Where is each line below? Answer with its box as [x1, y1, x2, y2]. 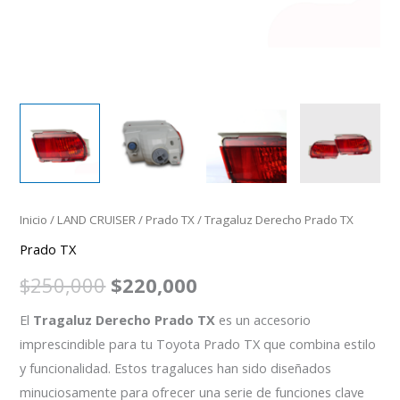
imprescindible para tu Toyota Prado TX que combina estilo [20, 334, 377, 353]
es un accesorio [215, 310, 312, 329]
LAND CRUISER [57, 212, 137, 229]
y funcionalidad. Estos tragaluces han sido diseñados [20, 358, 332, 377]
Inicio [20, 212, 48, 229]
